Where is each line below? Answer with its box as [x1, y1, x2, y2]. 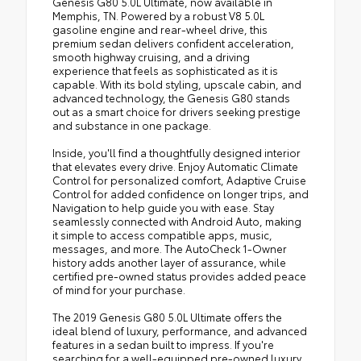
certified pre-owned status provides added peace [52, 268, 306, 284]
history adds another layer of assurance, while [52, 255, 286, 270]
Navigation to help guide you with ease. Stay [52, 200, 274, 215]
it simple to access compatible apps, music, [52, 227, 272, 243]
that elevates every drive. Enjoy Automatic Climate [52, 159, 298, 174]
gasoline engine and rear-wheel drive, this [52, 22, 268, 37]
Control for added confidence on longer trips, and [52, 186, 309, 201]
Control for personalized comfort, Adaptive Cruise [52, 172, 306, 188]
